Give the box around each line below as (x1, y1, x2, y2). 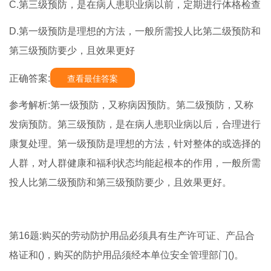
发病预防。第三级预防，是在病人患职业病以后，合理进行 (9, 119, 261, 130)
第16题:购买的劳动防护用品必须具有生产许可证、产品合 (9, 230, 255, 241)
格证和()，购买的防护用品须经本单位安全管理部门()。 (9, 250, 244, 261)
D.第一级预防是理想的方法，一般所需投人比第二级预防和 (9, 26, 261, 37)
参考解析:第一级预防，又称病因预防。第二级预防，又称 (9, 100, 253, 111)
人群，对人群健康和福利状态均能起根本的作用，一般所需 (9, 158, 261, 169)
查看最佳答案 (67, 74, 118, 84)
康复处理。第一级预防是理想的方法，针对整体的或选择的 (9, 139, 261, 149)
